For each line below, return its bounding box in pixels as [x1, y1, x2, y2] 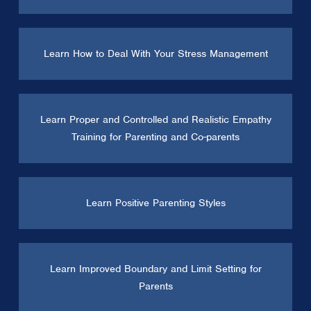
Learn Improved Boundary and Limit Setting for [49, 262, 262, 275]
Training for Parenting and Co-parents [72, 130, 239, 143]
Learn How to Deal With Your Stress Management [43, 47, 268, 60]
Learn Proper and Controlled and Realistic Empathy [40, 112, 271, 126]
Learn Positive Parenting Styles [85, 196, 226, 209]
